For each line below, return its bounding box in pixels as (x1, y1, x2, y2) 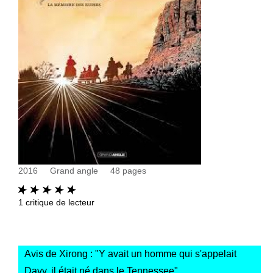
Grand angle (50, 165, 98, 175)
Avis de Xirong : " (24, 248, 99, 259)
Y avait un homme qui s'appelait (99, 248, 236, 259)
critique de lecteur (23, 197, 94, 207)
